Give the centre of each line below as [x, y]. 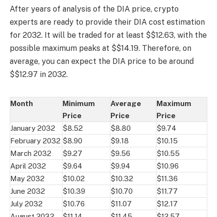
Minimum [79, 103]
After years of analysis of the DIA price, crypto [94, 9]
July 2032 [26, 203]
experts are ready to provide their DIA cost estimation [107, 22]
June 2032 [28, 191]
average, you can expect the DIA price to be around [102, 61]
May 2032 [27, 178]
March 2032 [31, 153]
